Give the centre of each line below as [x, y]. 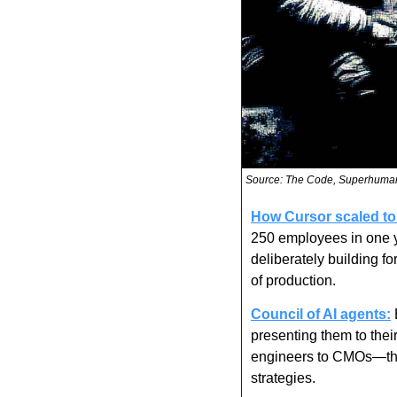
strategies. [283, 378]
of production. [293, 280]
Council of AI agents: [321, 314]
